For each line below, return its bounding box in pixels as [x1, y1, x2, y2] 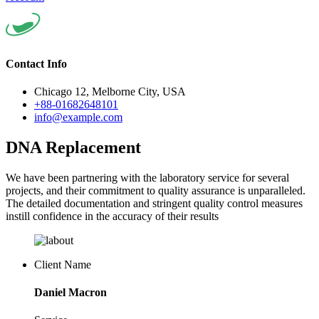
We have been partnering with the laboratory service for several [6, 171, 289, 184]
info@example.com [34, 111, 122, 124]
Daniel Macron [34, 286, 107, 299]
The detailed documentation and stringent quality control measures [6, 197, 303, 209]
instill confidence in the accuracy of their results [6, 209, 219, 222]
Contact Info [6, 57, 67, 70]
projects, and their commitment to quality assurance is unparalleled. [6, 184, 305, 197]
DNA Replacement [6, 138, 141, 157]
